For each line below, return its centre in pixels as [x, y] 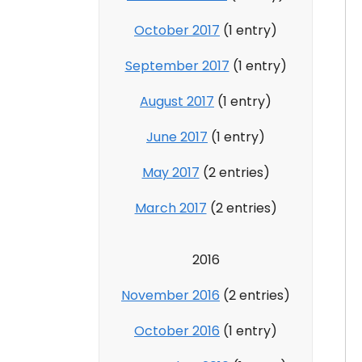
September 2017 [177, 65]
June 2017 [177, 137]
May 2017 [170, 172]
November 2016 [170, 295]
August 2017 [177, 101]
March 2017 [170, 208]
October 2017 [177, 30]
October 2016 [177, 330]
